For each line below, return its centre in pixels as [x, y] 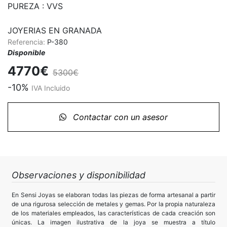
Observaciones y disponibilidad [79, 175]
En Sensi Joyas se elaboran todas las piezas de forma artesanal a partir [113, 195]
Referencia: [27, 42]
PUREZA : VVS [35, 6]
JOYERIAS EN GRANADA [55, 31]
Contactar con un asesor [119, 117]
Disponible [26, 53]
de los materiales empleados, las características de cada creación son [113, 213]
